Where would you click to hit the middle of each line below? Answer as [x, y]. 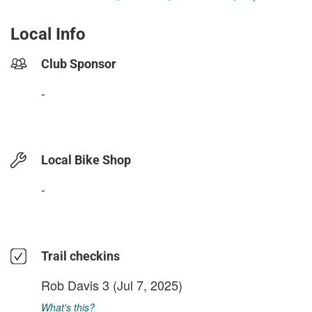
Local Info [48, 34]
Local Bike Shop [86, 160]
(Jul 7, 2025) [146, 285]
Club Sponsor [79, 64]
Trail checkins [80, 256]
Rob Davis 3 [75, 285]
